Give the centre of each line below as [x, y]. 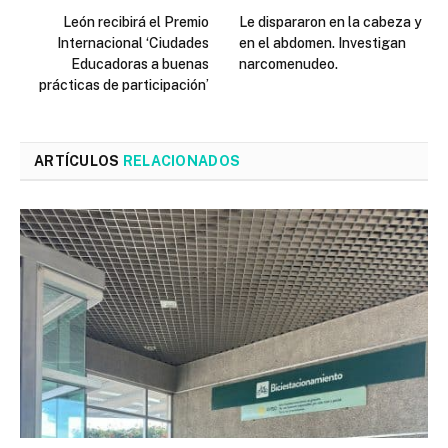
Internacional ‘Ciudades [133, 42]
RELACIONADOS [181, 160]
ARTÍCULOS [78, 160]
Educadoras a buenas [140, 63]
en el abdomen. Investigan [322, 42]
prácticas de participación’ [124, 84]
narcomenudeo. [288, 63]
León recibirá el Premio [136, 21]
